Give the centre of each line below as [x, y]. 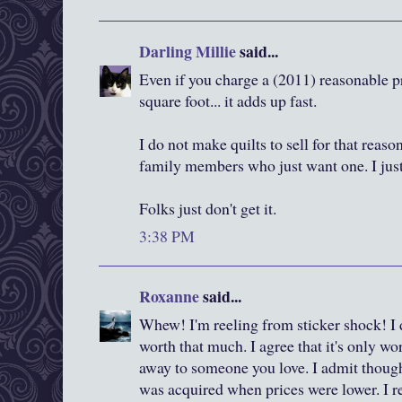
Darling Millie [188, 52]
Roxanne [171, 297]
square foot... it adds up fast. [228, 101]
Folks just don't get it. [208, 209]
